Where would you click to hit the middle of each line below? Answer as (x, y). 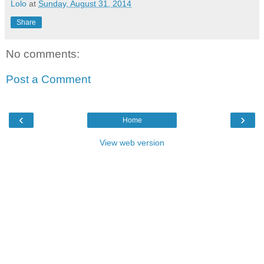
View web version (132, 142)
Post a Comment (48, 80)
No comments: (43, 54)
